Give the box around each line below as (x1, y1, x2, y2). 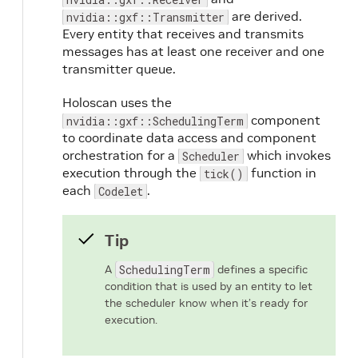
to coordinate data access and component (62, 129, 316, 145)
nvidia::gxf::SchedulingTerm (66, 113, 244, 129)
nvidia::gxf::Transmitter (66, 9, 225, 25)
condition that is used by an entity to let (105, 278, 312, 293)
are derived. (229, 7, 302, 24)
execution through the (62, 164, 200, 181)
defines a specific (214, 261, 308, 276)
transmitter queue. (62, 60, 176, 77)
